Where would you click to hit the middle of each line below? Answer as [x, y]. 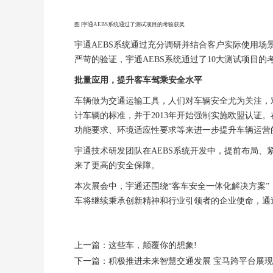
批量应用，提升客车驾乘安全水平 [138, 80]
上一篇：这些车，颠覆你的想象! [136, 245]
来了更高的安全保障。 [117, 165]
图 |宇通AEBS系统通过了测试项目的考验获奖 [129, 24]
